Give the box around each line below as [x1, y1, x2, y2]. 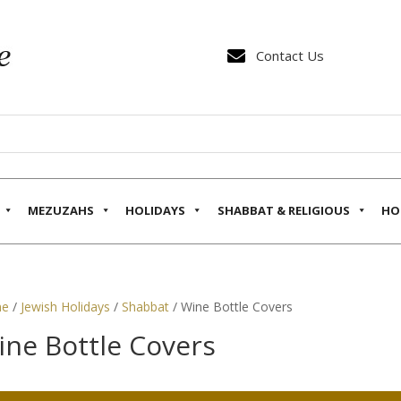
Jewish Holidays [20, 297, 110, 315]
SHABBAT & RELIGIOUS [217, 201, 350, 218]
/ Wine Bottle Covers [168, 297, 293, 315]
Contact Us [255, 47, 324, 65]
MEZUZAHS [28, 201, 95, 218]
